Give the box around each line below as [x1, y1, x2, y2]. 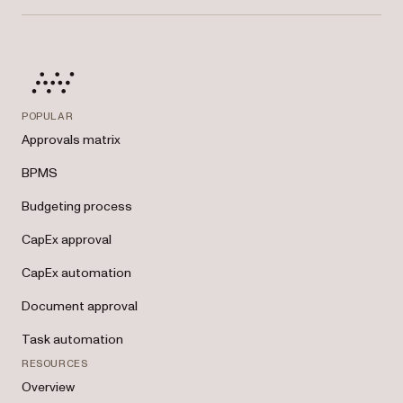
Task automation [22, 331, 123, 348]
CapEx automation [22, 264, 131, 282]
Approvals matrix [22, 131, 121, 148]
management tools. [25, 10, 121, 25]
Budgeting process [22, 198, 132, 215]
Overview [22, 379, 75, 396]
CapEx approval [22, 231, 112, 248]
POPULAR [22, 111, 74, 121]
